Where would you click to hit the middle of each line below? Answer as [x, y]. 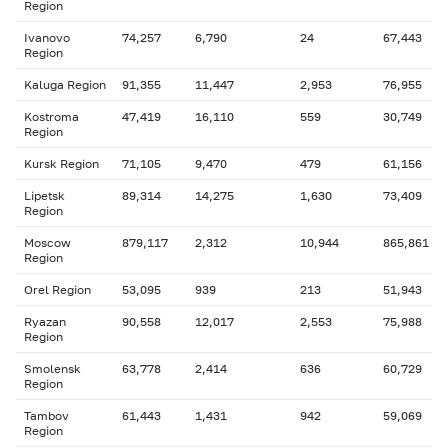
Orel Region [57, 289]
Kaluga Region [65, 84]
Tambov [46, 415]
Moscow [47, 242]
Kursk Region [61, 163]
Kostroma [51, 116]
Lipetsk [44, 195]
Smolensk [52, 368]
